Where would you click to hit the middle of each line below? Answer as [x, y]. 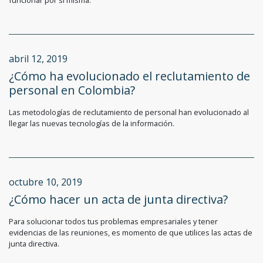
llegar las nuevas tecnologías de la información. [92, 124]
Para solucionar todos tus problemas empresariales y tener [113, 222]
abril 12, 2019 [38, 59]
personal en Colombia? [72, 90]
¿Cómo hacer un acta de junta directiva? [118, 200]
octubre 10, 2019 [45, 182]
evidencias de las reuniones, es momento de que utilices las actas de [131, 233]
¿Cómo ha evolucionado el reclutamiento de [129, 76]
